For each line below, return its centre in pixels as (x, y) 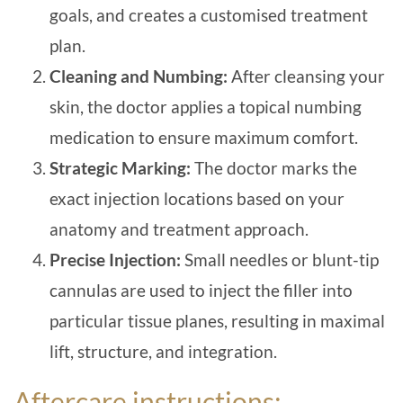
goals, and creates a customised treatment (209, 15)
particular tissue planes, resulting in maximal (217, 321)
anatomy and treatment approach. (179, 229)
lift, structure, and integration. (163, 351)
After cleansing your (306, 76)
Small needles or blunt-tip (280, 260)
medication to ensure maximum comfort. (204, 137)
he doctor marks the (281, 168)
